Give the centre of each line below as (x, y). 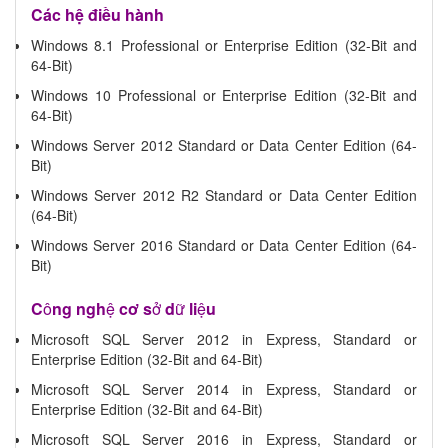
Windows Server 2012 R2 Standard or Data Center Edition (224, 194)
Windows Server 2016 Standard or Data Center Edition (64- (224, 244)
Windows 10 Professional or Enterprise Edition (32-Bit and (224, 94)
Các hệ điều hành (97, 14)
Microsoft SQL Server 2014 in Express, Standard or (224, 388)
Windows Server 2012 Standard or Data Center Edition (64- (224, 144)
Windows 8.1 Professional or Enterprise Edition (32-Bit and (224, 44)
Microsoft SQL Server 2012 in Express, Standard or (224, 338)
